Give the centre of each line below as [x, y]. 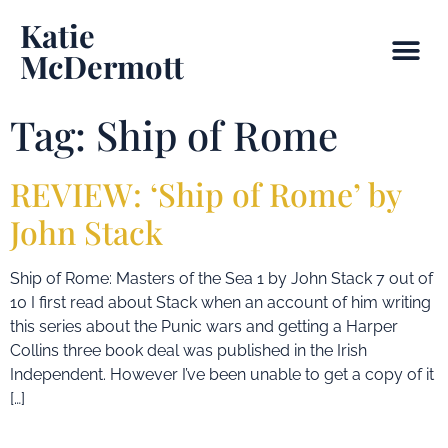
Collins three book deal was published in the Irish [188, 350]
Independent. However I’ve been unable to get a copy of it [222, 374]
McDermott [102, 66]
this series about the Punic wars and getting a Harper [204, 326]
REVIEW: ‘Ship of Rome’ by [205, 193]
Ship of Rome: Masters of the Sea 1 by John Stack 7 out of [221, 278]
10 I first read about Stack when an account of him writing [220, 302]
